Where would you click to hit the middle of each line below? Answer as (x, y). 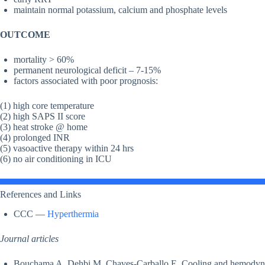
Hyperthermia (73, 214)
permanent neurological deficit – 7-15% (87, 70)
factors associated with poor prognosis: (86, 81)
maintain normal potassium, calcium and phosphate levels (120, 10)
